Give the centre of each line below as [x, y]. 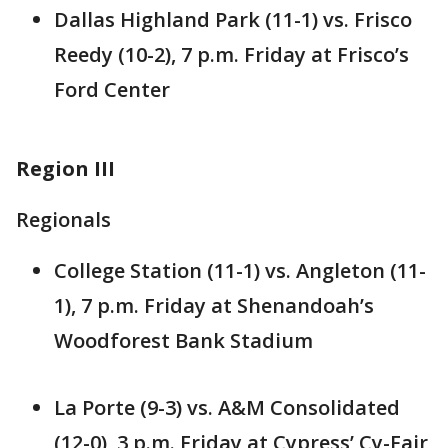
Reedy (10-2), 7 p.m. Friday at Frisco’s [231, 55]
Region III [65, 169]
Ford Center [112, 90]
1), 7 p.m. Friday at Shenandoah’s [214, 306]
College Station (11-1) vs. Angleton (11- [240, 271]
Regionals [63, 220]
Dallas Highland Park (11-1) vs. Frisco [233, 20]
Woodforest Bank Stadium [183, 341]
